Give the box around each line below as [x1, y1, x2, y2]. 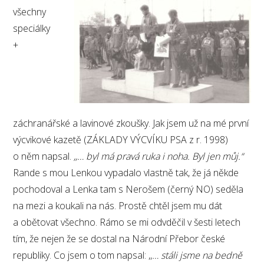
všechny [13, 5, 47, 18]
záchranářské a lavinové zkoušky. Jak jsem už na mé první [13, 116, 249, 130]
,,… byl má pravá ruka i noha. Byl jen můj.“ [74, 149, 244, 163]
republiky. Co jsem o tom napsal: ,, [13, 248, 153, 262]
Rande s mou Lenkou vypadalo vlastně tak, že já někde [13, 166, 239, 179]
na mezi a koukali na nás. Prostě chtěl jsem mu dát [13, 199, 223, 212]
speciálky [13, 21, 51, 35]
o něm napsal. [13, 149, 74, 163]
